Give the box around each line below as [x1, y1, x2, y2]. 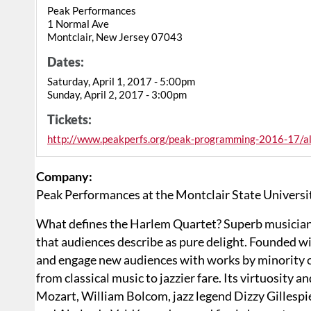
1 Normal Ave [47, 17, 109, 30]
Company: [36, 168, 92, 184]
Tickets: [47, 111, 92, 127]
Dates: [47, 53, 84, 69]
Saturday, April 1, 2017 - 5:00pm [47, 74, 195, 87]
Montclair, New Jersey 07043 [47, 30, 183, 43]
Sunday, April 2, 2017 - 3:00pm [47, 87, 187, 101]
